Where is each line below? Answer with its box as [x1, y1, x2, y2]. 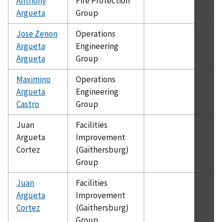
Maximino [16, 73, 51, 85]
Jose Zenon [16, 28, 57, 39]
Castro [16, 98, 39, 110]
